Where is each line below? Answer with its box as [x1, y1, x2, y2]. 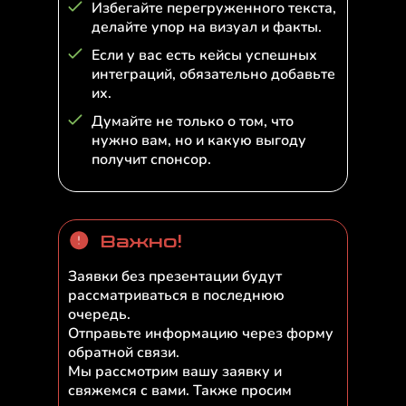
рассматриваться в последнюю [68, 285, 285, 305]
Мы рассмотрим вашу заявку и [68, 362, 282, 382]
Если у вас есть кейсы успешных [92, 45, 317, 65]
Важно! [101, 232, 182, 252]
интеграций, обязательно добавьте [92, 64, 335, 84]
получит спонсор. [92, 150, 211, 169]
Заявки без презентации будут [68, 266, 282, 286]
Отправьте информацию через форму [68, 324, 333, 343]
